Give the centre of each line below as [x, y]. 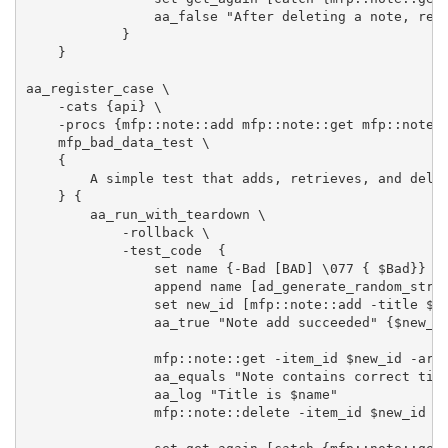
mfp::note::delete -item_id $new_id [225, 412]
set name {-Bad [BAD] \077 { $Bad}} [229, 268]
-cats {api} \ [93, 106]
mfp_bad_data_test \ [117, 142]
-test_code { [125, 250]
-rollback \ [117, 232]
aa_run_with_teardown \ [145, 214]
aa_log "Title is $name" [181, 394]
